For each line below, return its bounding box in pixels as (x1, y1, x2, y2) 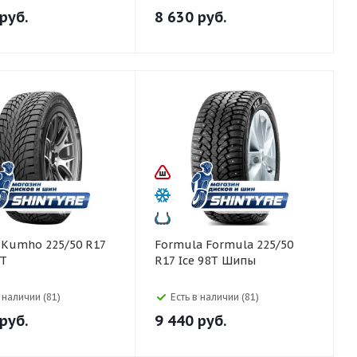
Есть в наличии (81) (171, 291, 259, 303)
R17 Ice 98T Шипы (155, 253, 256, 268)
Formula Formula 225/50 (155, 237, 206, 252)
